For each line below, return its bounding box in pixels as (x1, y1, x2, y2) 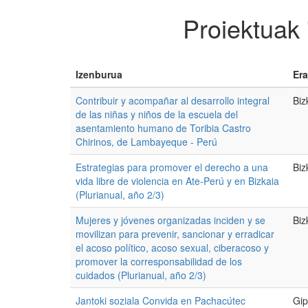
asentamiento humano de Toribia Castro (76, 121, 251, 135)
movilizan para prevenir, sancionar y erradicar (76, 227, 274, 241)
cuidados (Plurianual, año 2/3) (76, 268, 206, 282)
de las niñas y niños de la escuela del (76, 107, 238, 121)
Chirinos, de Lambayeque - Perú (76, 135, 217, 148)
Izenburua (76, 67, 122, 81)
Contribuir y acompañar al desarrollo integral (76, 93, 269, 107)
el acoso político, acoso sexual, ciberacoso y (76, 241, 269, 254)
